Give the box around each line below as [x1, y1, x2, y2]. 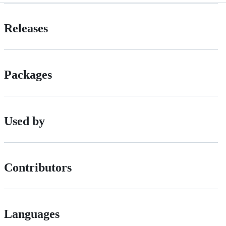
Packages [4, 68, 52, 82]
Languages [4, 207, 60, 220]
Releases [4, 22, 48, 35]
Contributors [4, 161, 72, 175]
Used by [4, 115, 45, 128]
